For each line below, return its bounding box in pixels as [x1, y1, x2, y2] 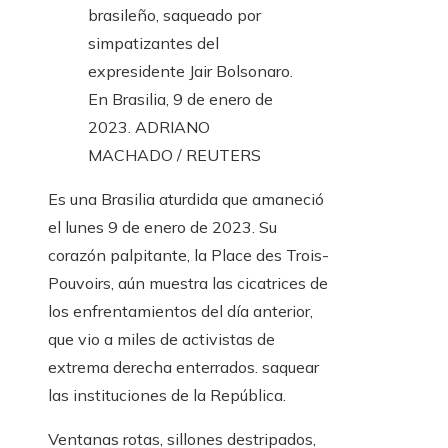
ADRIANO [135, 117, 210, 138]
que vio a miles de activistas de [48, 329, 275, 350]
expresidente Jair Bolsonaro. [88, 61, 293, 82]
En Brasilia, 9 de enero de [88, 89, 273, 110]
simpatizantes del [88, 33, 219, 54]
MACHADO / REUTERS [88, 145, 261, 166]
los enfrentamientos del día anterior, [48, 301, 313, 322]
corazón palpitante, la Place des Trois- [48, 245, 329, 266]
